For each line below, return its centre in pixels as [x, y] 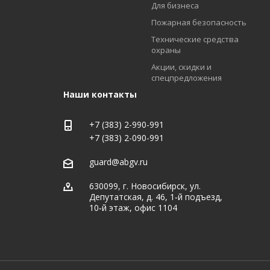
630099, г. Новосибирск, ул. [145, 186]
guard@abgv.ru [118, 162]
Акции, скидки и [181, 67]
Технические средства [195, 39]
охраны [166, 50]
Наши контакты [100, 94]
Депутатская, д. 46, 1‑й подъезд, [155, 197]
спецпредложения [186, 78]
